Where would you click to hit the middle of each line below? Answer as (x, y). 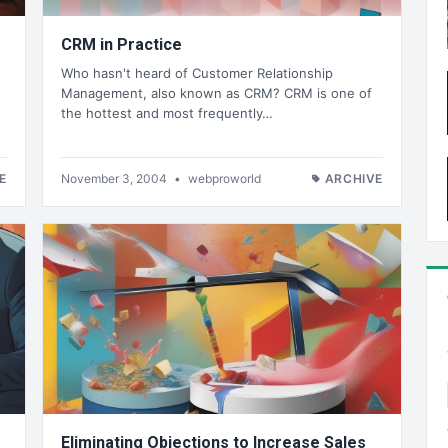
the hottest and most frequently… (167, 112)
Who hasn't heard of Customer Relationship (197, 72)
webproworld (224, 178)
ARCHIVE (353, 178)
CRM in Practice (121, 45)
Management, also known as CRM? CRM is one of (216, 92)
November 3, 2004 (115, 178)
